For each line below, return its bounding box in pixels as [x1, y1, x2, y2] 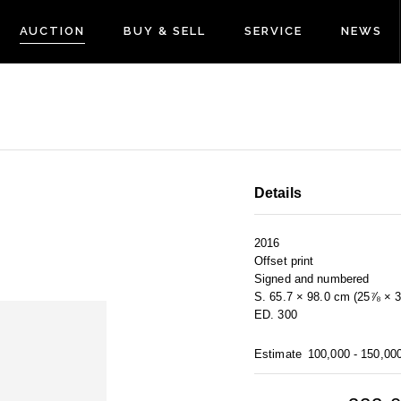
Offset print [254, 254, 314, 269]
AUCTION [19, 24, 86, 38]
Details [254, 185, 302, 201]
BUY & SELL [124, 24, 206, 38]
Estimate [254, 347, 302, 362]
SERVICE [243, 24, 303, 38]
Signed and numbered [254, 272, 370, 286]
